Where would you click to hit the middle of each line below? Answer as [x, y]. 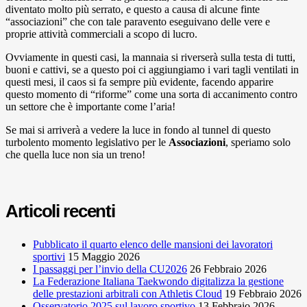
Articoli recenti [60, 211]
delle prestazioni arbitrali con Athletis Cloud [127, 293]
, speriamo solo [258, 142]
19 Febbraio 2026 [263, 293]
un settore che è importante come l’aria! [90, 106]
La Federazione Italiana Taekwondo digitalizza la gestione [158, 281]
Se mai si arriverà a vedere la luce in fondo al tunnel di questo [138, 130]
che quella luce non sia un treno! [75, 154]
